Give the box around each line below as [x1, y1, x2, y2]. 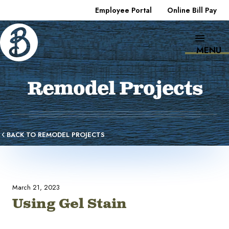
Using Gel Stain [12, 195, 127, 213]
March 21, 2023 [12, 182, 60, 192]
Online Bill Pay [167, 5, 217, 15]
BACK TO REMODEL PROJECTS [7, 130, 105, 140]
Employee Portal [95, 5, 152, 15]
